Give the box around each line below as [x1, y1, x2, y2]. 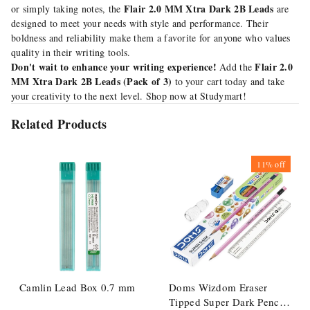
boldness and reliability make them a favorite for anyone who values [11, 31, 291, 44]
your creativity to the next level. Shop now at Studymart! [11, 89, 246, 102]
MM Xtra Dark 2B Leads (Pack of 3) [11, 74, 172, 89]
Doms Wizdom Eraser [169, 280, 268, 294]
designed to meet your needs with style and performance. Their [11, 17, 269, 30]
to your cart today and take [172, 75, 285, 88]
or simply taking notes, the [11, 2, 124, 15]
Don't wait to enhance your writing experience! [11, 60, 217, 74]
